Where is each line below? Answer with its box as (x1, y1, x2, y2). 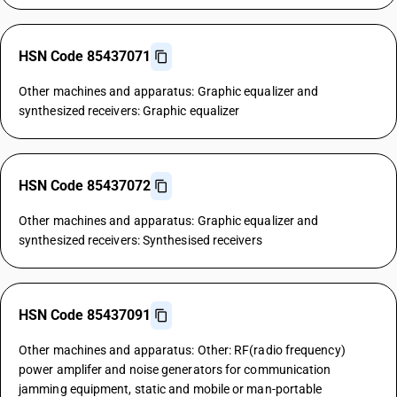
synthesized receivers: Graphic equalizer (19, 104, 240, 118)
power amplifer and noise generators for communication (19, 362, 331, 377)
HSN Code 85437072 (19, 177, 151, 194)
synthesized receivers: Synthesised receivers (19, 233, 262, 247)
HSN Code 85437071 (19, 48, 151, 65)
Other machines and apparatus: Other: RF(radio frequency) (19, 343, 346, 357)
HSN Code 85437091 (19, 307, 151, 323)
